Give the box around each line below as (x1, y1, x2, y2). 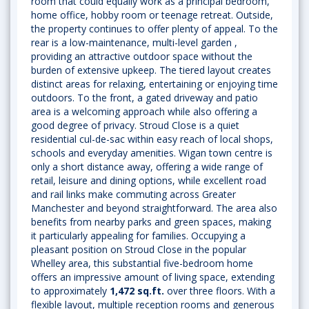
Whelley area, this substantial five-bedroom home (31, 257, 253, 270)
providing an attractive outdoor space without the (31, 50, 252, 63)
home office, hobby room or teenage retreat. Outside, (31, 8, 273, 21)
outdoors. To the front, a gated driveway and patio (31, 91, 258, 104)
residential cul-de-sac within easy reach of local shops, (31, 132, 273, 146)
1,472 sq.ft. (110, 284, 164, 297)
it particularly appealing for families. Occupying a (31, 229, 246, 242)
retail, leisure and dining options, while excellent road (31, 174, 266, 187)
